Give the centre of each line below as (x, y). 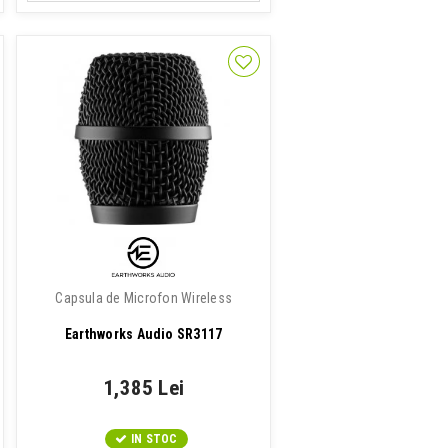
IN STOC (154, 439)
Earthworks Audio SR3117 (143, 334)
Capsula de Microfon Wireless (143, 298)
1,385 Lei (144, 388)
